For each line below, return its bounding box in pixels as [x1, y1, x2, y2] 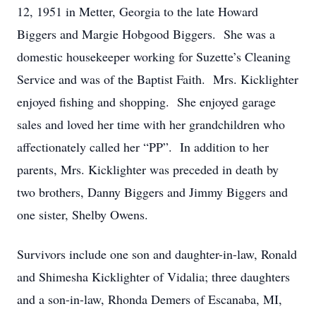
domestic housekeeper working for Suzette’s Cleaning [17, 48, 291, 65]
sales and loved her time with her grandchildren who [17, 116, 285, 133]
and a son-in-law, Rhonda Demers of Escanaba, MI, [17, 291, 282, 308]
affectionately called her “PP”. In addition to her [17, 138, 269, 155]
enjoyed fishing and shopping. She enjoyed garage [17, 93, 276, 110]
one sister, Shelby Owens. [17, 206, 148, 223]
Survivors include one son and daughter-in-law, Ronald [17, 245, 297, 262]
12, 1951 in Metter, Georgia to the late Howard [17, 3, 258, 20]
